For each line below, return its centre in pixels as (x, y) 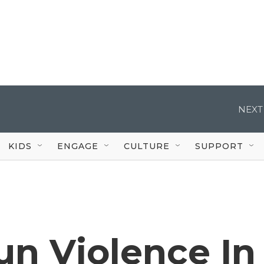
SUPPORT (219, 146)
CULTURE (147, 146)
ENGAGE (78, 146)
